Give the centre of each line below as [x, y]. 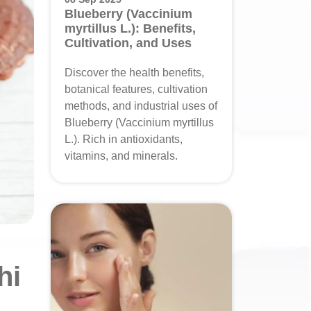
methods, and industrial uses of [141, 106]
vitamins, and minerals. [121, 156]
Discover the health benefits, [134, 73]
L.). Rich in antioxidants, [124, 139]
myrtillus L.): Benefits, [130, 28]
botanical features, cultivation [136, 89]
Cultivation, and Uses [128, 43]
